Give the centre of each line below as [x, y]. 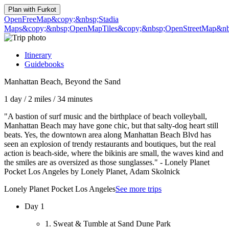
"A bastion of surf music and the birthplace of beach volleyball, [106, 116]
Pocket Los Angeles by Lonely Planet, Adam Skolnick [92, 171]
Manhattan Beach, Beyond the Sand [62, 82]
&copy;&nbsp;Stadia [85, 19]
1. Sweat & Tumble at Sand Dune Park [108, 224]
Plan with [23, 9]
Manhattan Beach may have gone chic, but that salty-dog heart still [111, 125]
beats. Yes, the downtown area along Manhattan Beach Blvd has [108, 135]
